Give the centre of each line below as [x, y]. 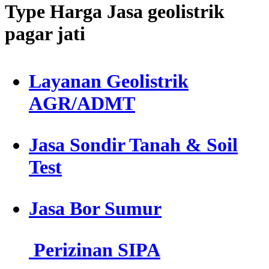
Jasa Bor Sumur [95, 209]
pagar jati [45, 33]
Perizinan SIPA [95, 250]
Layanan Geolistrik [109, 81]
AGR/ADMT [82, 104]
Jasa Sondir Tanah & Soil [133, 145]
